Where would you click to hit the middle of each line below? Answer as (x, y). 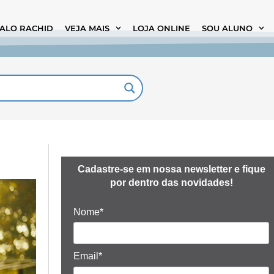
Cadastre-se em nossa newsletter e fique (171, 169)
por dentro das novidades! (171, 183)
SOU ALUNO (227, 28)
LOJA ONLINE (161, 28)
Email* (88, 256)
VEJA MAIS (87, 28)
